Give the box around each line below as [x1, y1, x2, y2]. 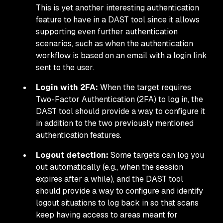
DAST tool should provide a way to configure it [36, 106, 205, 116]
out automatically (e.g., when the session [36, 162, 183, 172]
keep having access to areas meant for [36, 210, 178, 220]
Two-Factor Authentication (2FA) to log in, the [36, 94, 203, 105]
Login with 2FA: [36, 82, 98, 93]
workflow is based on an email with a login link [36, 50, 207, 61]
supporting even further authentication [36, 26, 178, 37]
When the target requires [98, 82, 191, 93]
